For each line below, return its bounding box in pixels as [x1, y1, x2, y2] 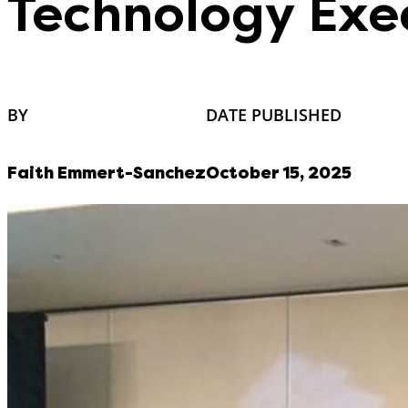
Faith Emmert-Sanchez [7, 163, 206, 183]
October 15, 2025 [206, 163, 352, 183]
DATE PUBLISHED [206, 103, 342, 126]
